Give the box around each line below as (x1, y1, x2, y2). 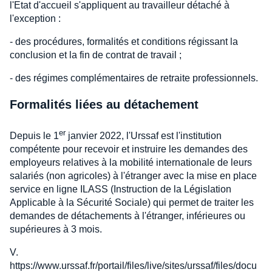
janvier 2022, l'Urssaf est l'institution (66, 131, 222, 141)
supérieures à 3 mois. (10, 224, 102, 235)
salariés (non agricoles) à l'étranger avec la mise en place (10, 171, 257, 182)
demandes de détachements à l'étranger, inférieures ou (10, 211, 245, 222)
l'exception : (10, 13, 61, 24)
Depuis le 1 (10, 131, 59, 141)
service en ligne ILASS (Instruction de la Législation (10, 184, 231, 195)
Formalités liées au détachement (10, 97, 199, 111)
